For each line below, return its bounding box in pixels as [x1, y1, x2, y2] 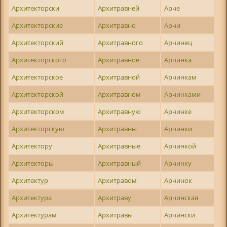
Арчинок [164, 176, 193, 185]
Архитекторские [12, 21, 63, 30]
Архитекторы [12, 159, 54, 168]
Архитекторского [12, 55, 67, 65]
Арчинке [164, 107, 192, 117]
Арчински [164, 210, 196, 220]
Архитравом [98, 176, 137, 185]
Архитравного [98, 38, 143, 48]
